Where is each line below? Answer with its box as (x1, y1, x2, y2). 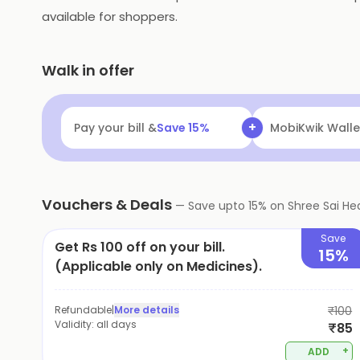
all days (96, 317, 137, 331)
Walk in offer (42, 60, 134, 80)
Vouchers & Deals (42, 194, 172, 215)
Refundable (55, 303, 112, 317)
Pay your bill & (74, 120, 157, 136)
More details (114, 303, 179, 317)
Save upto (188, 198, 248, 214)
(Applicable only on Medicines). (55, 257, 262, 276)
